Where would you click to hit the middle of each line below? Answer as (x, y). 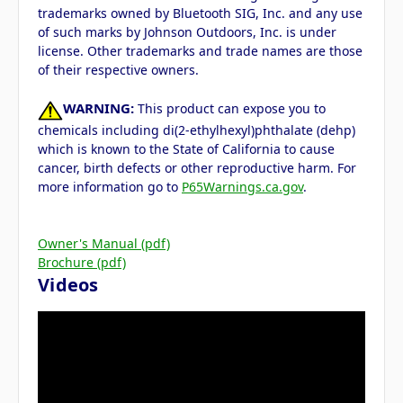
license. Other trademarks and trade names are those (200, 51)
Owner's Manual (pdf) (104, 243)
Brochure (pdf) (82, 262)
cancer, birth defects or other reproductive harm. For (197, 167)
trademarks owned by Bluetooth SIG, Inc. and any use (200, 13)
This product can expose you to (230, 109)
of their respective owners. (118, 70)
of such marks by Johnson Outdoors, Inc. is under (187, 32)
